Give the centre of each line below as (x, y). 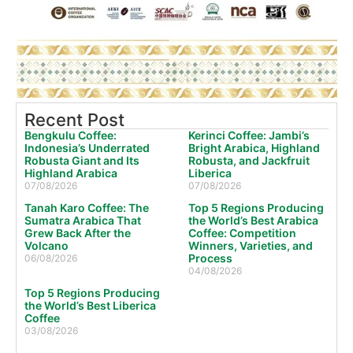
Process (210, 258)
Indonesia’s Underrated (87, 147)
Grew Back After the (78, 232)
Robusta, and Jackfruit (249, 160)
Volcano (46, 245)
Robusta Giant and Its (82, 160)
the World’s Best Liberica (90, 305)
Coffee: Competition (242, 232)
